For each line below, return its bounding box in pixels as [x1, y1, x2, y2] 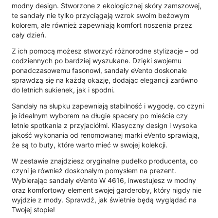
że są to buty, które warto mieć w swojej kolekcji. [12, 140, 167, 149]
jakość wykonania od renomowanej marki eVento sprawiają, [12, 130, 200, 139]
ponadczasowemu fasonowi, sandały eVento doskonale [12, 66, 187, 74]
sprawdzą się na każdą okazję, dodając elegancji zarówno [12, 75, 198, 84]
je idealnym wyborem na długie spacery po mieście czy [12, 111, 188, 120]
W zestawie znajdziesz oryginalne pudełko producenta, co [12, 156, 198, 165]
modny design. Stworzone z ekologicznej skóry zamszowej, [12, 1, 201, 10]
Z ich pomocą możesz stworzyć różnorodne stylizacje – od [12, 46, 199, 55]
